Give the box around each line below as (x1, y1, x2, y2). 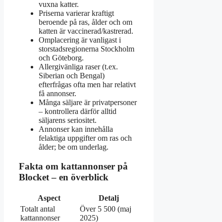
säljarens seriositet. (39, 116, 97, 125)
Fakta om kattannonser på (19, 161, 128, 172)
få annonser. (39, 89, 76, 98)
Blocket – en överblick (19, 172, 109, 183)
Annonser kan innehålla (39, 125, 113, 134)
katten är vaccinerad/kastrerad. (39, 27, 133, 36)
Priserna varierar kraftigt (39, 9, 114, 18)
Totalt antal (20, 204, 55, 213)
